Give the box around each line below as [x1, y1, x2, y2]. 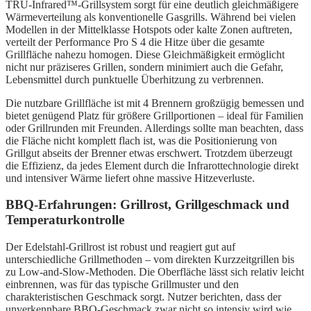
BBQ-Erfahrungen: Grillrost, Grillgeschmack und [6, 197, 289, 212]
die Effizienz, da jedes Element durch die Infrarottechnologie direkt [6, 159, 299, 171]
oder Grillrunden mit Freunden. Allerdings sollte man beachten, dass [6, 121, 303, 134]
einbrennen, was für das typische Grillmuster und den [6, 278, 239, 291]
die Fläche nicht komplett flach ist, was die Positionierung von [6, 134, 277, 146]
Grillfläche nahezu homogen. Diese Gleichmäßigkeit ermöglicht [6, 48, 285, 60]
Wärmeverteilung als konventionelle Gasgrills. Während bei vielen [6, 10, 296, 23]
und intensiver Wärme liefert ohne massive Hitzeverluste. [6, 171, 255, 184]
